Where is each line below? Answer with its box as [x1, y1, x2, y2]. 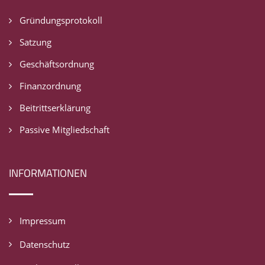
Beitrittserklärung [20, 102, 91, 114]
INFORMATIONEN [9, 165, 87, 182]
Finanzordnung [20, 80, 81, 92]
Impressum [20, 215, 66, 227]
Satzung [20, 36, 51, 49]
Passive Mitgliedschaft [20, 124, 109, 136]
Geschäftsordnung [20, 58, 94, 70]
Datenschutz [20, 238, 70, 251]
